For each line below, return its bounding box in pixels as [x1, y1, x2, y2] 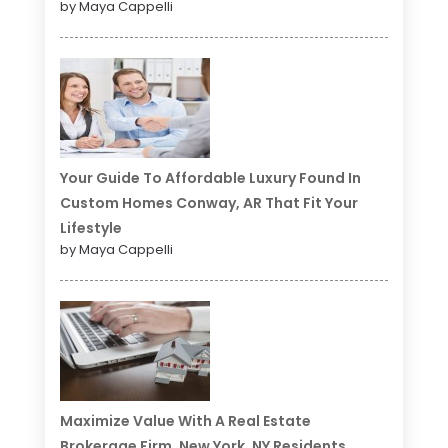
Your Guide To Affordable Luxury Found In [59, 168, 361, 189]
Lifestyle [59, 218, 122, 239]
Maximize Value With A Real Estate [59, 411, 311, 432]
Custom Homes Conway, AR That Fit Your [59, 193, 358, 214]
